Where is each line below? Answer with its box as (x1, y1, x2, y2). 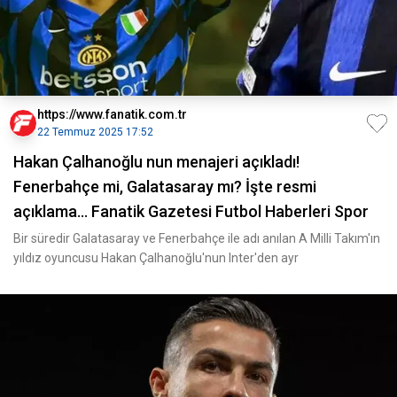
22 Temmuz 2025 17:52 (37, 126, 153, 138)
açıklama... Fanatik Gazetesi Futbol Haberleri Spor (13, 202, 369, 221)
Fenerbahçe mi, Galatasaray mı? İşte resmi (13, 177, 316, 196)
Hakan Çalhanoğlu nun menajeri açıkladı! (13, 152, 300, 171)
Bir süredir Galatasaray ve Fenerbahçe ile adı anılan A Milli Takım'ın (13, 231, 380, 245)
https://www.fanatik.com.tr (37, 107, 187, 121)
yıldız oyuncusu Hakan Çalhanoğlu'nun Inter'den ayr (13, 251, 299, 265)
